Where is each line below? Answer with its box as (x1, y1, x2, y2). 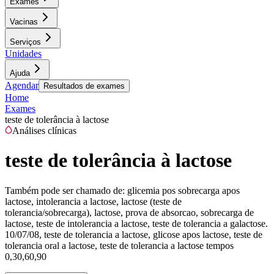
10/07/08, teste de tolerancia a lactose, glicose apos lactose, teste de (5, 229, 262, 240)
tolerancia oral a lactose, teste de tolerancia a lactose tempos (5, 240, 234, 251)
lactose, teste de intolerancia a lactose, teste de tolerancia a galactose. (5, 218, 268, 229)
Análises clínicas (12, 125, 76, 136)
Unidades (5, 48, 42, 59)
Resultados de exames (43, 81, 125, 91)
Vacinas (10, 17, 38, 26)
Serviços (10, 37, 41, 46)
